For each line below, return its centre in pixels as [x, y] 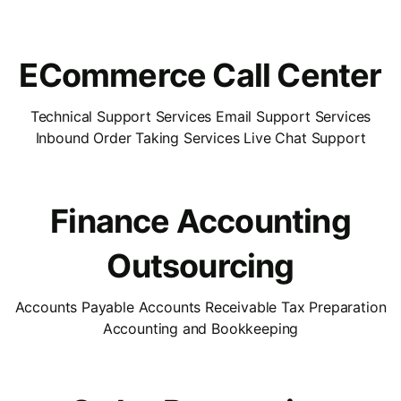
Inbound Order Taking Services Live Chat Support [200, 137]
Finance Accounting [200, 221]
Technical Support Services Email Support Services [200, 116]
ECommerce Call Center [200, 75]
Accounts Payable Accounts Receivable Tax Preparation [200, 307]
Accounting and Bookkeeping [200, 328]
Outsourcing [200, 265]
